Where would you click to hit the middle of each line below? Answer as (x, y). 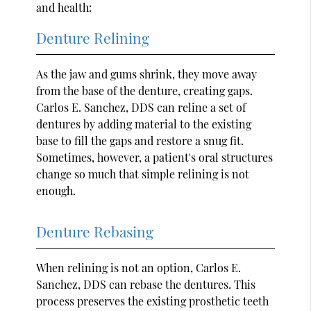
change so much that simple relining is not (143, 174)
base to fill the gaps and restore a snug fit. (140, 140)
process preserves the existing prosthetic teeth (153, 301)
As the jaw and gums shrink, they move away (147, 74)
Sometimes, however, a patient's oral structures (155, 157)
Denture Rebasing (95, 231)
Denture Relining (93, 37)
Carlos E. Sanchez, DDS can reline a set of (141, 107)
